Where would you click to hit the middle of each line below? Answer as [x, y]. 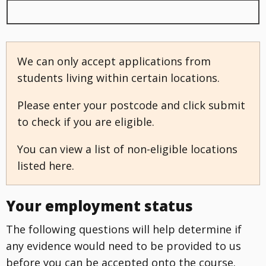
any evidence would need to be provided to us [123, 246]
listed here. [46, 165]
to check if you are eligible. [86, 121]
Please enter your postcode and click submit [131, 105]
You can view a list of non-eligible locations [127, 149]
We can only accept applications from [114, 61]
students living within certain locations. [118, 77]
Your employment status [99, 205]
